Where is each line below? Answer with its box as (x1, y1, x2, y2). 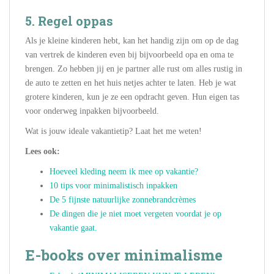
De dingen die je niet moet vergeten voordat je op (50, 209, 221, 219)
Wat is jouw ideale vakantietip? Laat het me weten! (25, 127, 202, 136)
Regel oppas (38, 13, 113, 29)
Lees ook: (25, 147, 60, 157)
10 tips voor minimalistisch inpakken (50, 181, 177, 191)
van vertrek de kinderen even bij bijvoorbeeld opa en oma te (25, 50, 234, 60)
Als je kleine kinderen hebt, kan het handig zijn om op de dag (25, 36, 239, 46)
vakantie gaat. (50, 223, 97, 233)
